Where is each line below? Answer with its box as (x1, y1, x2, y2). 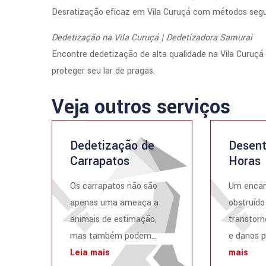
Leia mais (70, 246, 110, 259)
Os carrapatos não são (70, 180, 157, 192)
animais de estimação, (70, 213, 157, 226)
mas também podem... (70, 230, 157, 242)
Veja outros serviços (52, 93, 230, 121)
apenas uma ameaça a (70, 197, 159, 209)
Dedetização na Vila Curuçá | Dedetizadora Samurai (52, 31, 252, 44)
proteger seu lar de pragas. (52, 65, 155, 77)
